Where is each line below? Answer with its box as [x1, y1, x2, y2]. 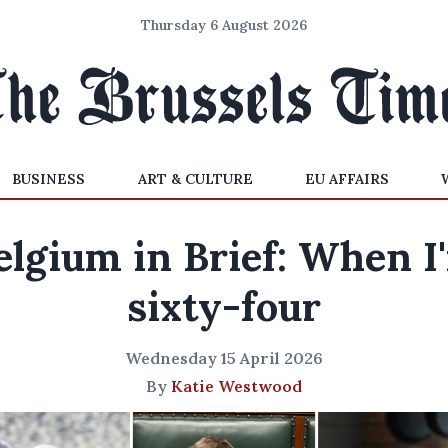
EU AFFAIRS [304, 170, 389, 188]
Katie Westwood [171, 376, 302, 396]
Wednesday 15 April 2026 [125, 348, 323, 368]
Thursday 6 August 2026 [141, 16, 307, 34]
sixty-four [127, 281, 321, 332]
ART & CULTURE [137, 170, 253, 188]
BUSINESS [12, 170, 86, 188]
